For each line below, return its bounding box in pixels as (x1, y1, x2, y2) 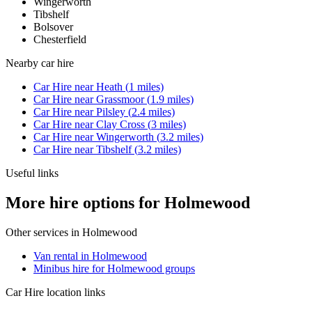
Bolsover (33, 20, 73, 33)
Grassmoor (96, 93, 144, 105)
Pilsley (96, 105, 125, 118)
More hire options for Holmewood (6, 193, 250, 212)
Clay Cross (96, 118, 145, 130)
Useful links (6, 166, 58, 179)
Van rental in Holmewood (33, 249, 147, 262)
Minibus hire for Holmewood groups (33, 262, 195, 274)
